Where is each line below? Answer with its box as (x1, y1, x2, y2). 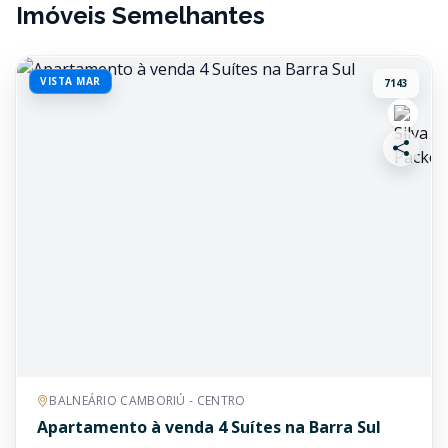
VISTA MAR (40, 74, 101, 88)
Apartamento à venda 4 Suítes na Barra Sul (37, 416, 381, 438)
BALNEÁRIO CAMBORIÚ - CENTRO (49, 392, 246, 409)
